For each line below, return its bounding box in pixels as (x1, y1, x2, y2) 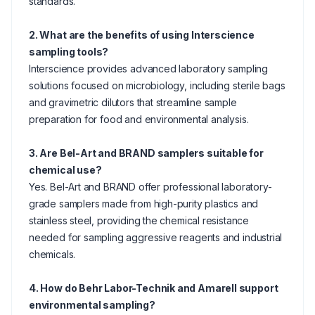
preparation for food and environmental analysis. (29, 113, 249, 125)
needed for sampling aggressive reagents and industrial (29, 231, 283, 243)
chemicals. (29, 248, 76, 260)
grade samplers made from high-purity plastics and (29, 198, 259, 210)
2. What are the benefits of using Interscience (29, 29, 255, 41)
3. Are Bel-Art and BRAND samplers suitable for (29, 147, 264, 159)
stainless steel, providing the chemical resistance (29, 214, 250, 226)
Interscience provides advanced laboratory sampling (29, 63, 269, 75)
